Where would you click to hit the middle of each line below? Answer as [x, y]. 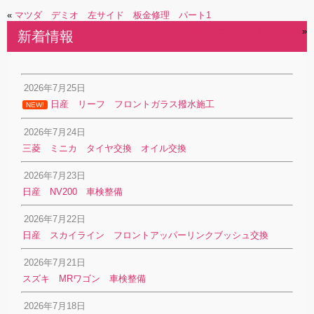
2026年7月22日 [54, 219]
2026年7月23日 [54, 176]
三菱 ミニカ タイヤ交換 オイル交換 [104, 149]
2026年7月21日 [54, 263]
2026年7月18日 [54, 306]
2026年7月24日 [54, 132]
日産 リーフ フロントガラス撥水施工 [131, 104]
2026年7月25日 [54, 88]
